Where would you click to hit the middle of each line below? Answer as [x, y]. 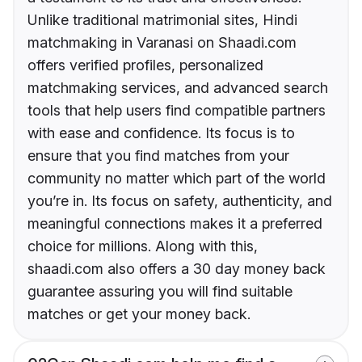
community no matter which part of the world [177, 179]
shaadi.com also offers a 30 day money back [177, 269]
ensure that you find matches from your [158, 156]
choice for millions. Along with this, [143, 246]
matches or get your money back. [139, 314]
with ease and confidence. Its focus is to [161, 133]
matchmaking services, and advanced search [178, 88]
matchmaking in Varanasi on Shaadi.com [162, 43]
